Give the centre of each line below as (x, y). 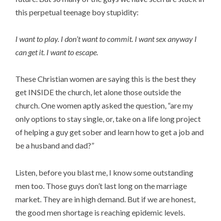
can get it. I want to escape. (57, 52)
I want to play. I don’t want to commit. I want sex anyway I (106, 39)
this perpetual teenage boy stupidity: (77, 12)
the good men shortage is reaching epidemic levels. (100, 212)
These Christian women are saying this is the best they (106, 79)
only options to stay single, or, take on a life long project (108, 119)
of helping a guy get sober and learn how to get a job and (110, 132)
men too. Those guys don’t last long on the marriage (101, 185)
